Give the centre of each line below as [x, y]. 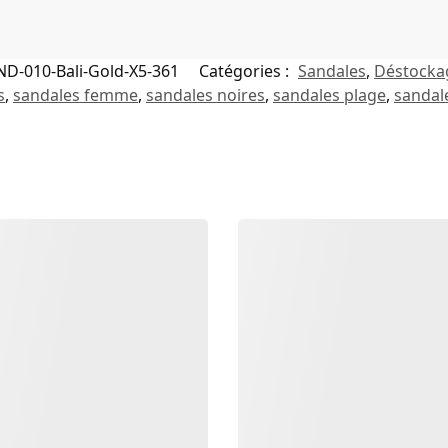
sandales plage [329, 94]
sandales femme [75, 94]
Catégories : [246, 70]
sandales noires [205, 94]
